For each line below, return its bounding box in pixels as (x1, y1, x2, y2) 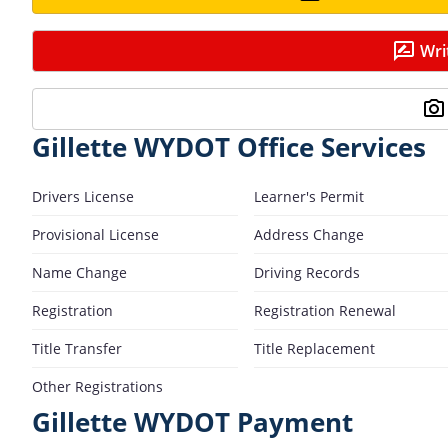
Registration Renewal (254, 300, 396, 320)
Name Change (32, 262, 127, 282)
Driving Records (254, 262, 360, 282)
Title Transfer (32, 338, 122, 358)
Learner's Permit (254, 186, 364, 206)
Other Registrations (32, 376, 163, 396)
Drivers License (32, 186, 134, 206)
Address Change (254, 224, 364, 244)
